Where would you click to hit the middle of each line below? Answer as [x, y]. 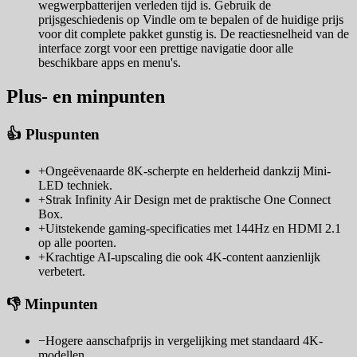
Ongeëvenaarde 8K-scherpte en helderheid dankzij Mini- [188, 171]
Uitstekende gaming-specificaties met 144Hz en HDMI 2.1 [193, 228]
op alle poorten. [77, 242]
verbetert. [62, 271]
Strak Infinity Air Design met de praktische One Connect [188, 199]
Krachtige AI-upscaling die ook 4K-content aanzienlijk [183, 257]
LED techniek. [75, 185]
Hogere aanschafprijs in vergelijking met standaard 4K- [184, 341]
